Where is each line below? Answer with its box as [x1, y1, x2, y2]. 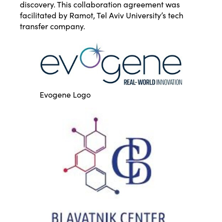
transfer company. [20, 20, 85, 32]
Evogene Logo [40, 88, 91, 100]
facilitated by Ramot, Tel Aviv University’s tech [20, 9, 183, 21]
